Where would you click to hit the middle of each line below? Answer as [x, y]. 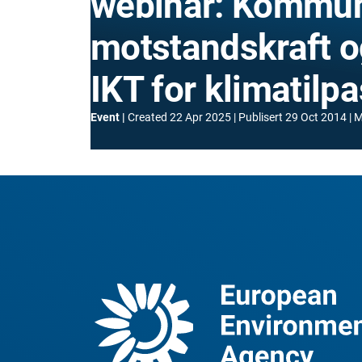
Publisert [261, 117]
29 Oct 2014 [316, 117]
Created [147, 117]
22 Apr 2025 [200, 117]
